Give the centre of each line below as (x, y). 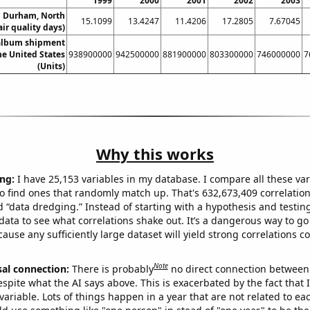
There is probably (112, 268)
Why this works (155, 154)
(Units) (51, 66)
